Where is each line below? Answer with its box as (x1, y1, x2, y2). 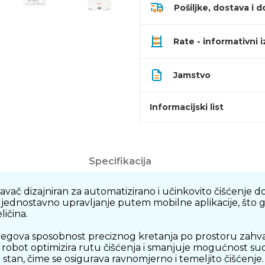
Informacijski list (150, 102, 224, 112)
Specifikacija (88, 156, 151, 167)
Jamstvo (173, 70, 211, 80)
